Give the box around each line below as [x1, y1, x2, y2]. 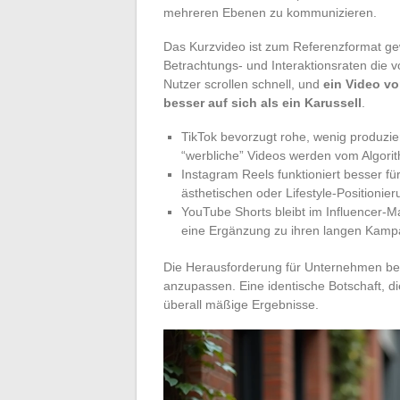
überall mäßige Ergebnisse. [163, 296, 319, 312]
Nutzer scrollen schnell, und [163, 76, 323, 91]
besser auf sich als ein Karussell [163, 95, 362, 110]
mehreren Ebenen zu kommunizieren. [163, 4, 377, 20]
